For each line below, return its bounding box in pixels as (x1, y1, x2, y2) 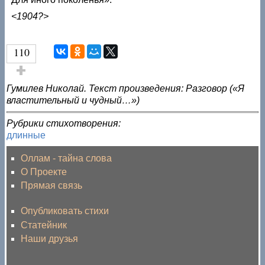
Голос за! (7, 77, 47, 88)
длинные (7, 130, 46, 140)
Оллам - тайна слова (21, 153, 112, 163)
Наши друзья (21, 233, 79, 244)
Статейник (21, 219, 67, 230)
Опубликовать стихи (21, 206, 109, 216)
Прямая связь (21, 180, 83, 191)
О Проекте (21, 166, 67, 177)
